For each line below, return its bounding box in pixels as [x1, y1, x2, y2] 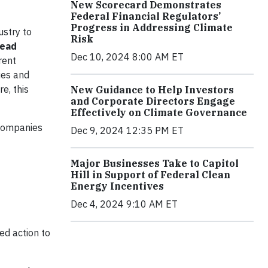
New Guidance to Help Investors [71, 83, 234, 96]
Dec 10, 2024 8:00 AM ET [71, 50, 184, 63]
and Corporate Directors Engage [71, 95, 235, 107]
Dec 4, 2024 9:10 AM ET [71, 197, 178, 210]
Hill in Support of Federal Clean [71, 168, 230, 181]
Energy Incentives [71, 179, 164, 192]
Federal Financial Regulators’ [71, 10, 221, 22]
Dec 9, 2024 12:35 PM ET [71, 124, 184, 136]
